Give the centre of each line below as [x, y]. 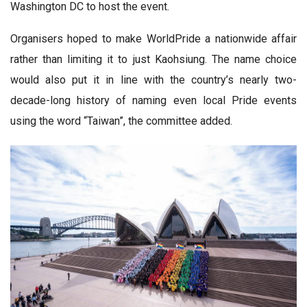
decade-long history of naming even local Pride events [153, 100]
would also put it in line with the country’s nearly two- [153, 79]
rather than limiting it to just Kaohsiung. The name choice [153, 59]
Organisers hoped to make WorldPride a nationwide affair [153, 38]
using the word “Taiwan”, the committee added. [121, 121]
